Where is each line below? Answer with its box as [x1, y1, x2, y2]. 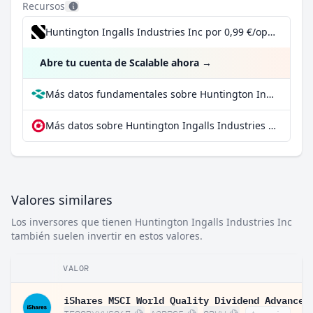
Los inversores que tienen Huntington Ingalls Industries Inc [11, 215, 292, 228]
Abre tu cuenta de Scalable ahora [40, 56, 199, 69]
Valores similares [11, 191, 112, 208]
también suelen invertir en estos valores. [11, 229, 203, 242]
